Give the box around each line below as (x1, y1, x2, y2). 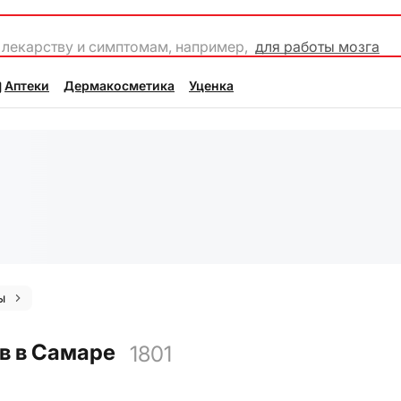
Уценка (189, 78, 234, 93)
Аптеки (4, 78, 49, 93)
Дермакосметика (64, 78, 175, 93)
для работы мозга (255, 38, 380, 55)
